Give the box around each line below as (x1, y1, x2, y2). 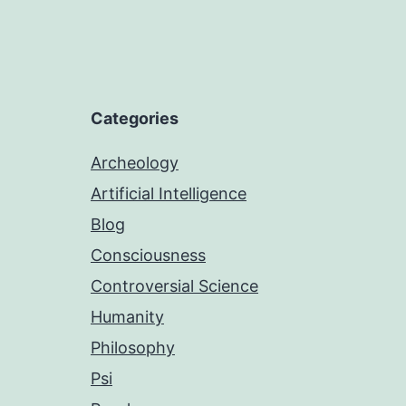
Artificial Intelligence (91, 184, 246, 203)
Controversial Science (91, 276, 258, 295)
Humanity (91, 307, 164, 326)
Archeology (91, 153, 179, 172)
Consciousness (91, 246, 206, 265)
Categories (91, 109, 179, 128)
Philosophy (91, 338, 175, 357)
